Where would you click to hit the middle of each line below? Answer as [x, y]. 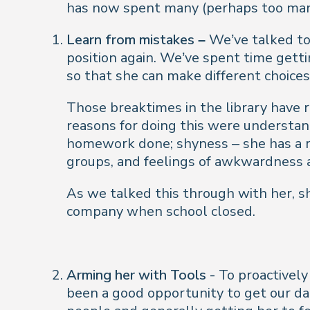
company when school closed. [161, 211]
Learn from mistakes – [138, 40]
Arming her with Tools [136, 275]
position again [110, 58]
